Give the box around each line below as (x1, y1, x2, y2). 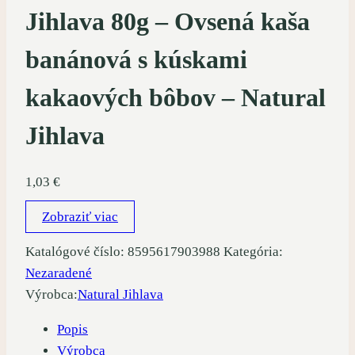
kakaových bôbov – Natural (25, 82, 326, 112)
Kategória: (223, 244, 283, 260)
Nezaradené (25, 265, 92, 281)
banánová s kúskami (25, 44, 247, 74)
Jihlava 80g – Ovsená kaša (25, 6, 310, 36)
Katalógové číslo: (25, 244, 128, 260)
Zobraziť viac (42, 209, 118, 225)
